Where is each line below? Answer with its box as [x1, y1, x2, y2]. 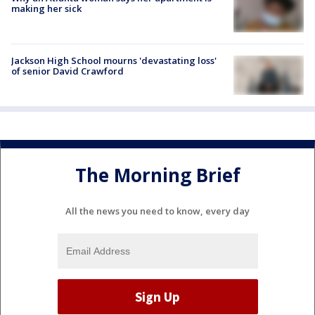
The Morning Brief [75, 162, 240, 188]
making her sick [11, 1, 82, 15]
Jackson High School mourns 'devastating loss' [11, 54, 217, 67]
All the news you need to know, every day [65, 205, 250, 218]
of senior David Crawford [11, 65, 124, 78]
